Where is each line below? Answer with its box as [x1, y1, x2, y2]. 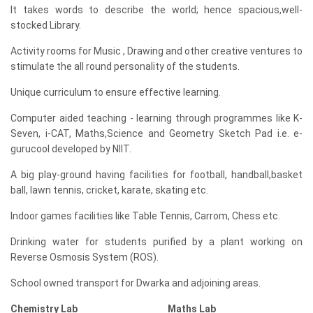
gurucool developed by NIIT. [10, 143, 131, 154]
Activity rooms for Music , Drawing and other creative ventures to [10, 45, 303, 57]
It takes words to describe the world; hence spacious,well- [10, 3, 303, 15]
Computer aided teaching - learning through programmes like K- [10, 112, 303, 124]
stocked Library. [10, 19, 81, 31]
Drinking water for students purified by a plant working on [10, 235, 303, 247]
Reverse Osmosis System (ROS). [10, 251, 159, 263]
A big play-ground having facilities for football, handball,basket [10, 168, 303, 180]
